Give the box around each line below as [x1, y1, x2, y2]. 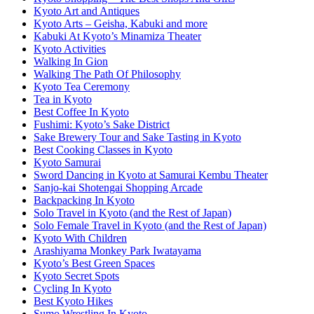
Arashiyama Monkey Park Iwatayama [34, 244, 201, 257]
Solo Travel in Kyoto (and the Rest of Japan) [34, 206, 231, 219]
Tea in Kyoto [34, 93, 92, 105]
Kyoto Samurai [34, 156, 101, 168]
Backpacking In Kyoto [34, 193, 135, 206]
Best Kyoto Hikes [34, 294, 113, 307]
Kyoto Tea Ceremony [34, 80, 130, 93]
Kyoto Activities [34, 42, 106, 55]
